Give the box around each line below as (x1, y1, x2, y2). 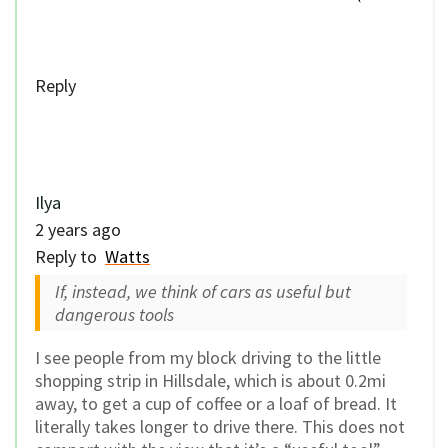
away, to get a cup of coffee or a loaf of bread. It (35, 391, 397, 415)
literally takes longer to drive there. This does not (35, 414, 405, 438)
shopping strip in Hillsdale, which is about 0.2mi (35, 368, 386, 392)
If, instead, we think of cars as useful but (55, 279, 351, 303)
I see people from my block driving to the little (35, 345, 381, 369)
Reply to (35, 244, 105, 268)
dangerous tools (55, 302, 174, 326)
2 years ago (35, 217, 121, 241)
